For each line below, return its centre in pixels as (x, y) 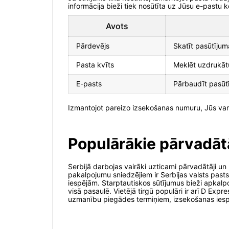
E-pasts (89, 84)
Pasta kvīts (95, 65)
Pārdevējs (93, 46)
